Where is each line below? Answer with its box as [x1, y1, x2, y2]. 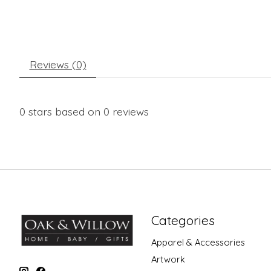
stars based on [25, 104, 103, 118]
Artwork [151, 253, 185, 265]
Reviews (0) [29, 57, 87, 71]
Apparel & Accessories [151, 236, 245, 248]
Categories [151, 212, 215, 229]
